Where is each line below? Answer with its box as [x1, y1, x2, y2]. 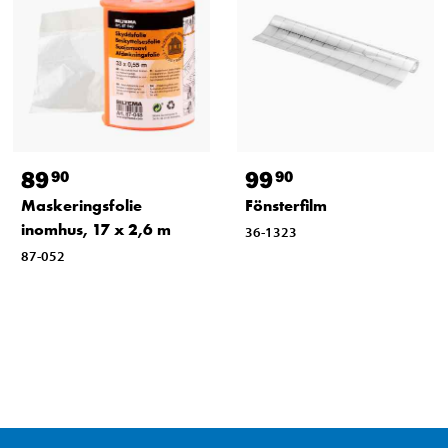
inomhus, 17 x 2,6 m [20, 218, 171, 240]
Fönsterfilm [244, 194, 327, 216]
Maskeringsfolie [20, 194, 142, 216]
